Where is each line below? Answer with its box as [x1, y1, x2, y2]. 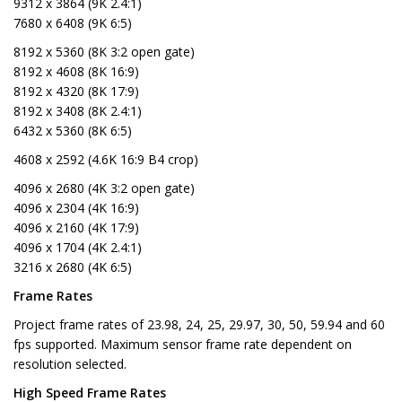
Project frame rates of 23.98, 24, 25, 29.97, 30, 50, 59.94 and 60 [13, 316, 385, 334]
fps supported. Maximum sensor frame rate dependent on [13, 336, 352, 354]
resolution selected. [13, 355, 127, 373]
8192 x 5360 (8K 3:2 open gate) [13, 43, 195, 61]
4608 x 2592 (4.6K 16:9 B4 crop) [13, 151, 198, 169]
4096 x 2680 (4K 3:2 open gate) [13, 179, 195, 197]
